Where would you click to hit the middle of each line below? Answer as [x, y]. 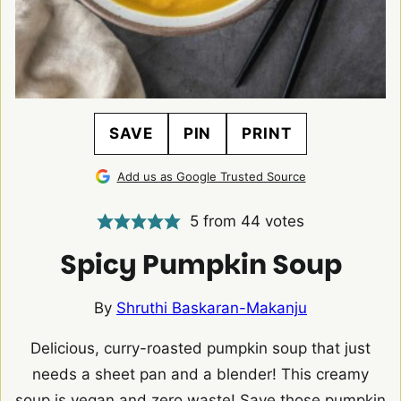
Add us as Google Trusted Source [211, 177]
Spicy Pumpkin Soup [200, 265]
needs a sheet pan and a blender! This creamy [200, 375]
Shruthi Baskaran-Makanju [212, 308]
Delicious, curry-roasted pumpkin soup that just [200, 349]
